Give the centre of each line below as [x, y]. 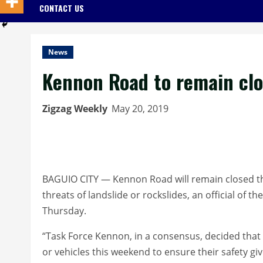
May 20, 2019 [141, 108]
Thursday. [64, 210]
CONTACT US [62, 8]
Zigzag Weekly [75, 108]
